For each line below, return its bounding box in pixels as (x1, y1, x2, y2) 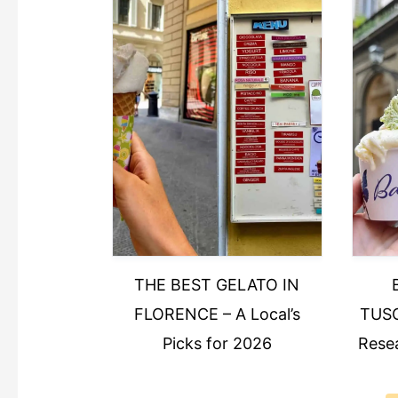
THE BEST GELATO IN (134, 275, 300, 295)
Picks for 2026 (162, 334, 272, 354)
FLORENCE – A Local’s (133, 305, 300, 324)
